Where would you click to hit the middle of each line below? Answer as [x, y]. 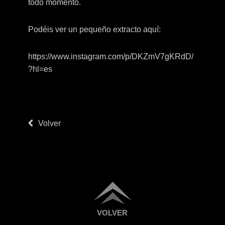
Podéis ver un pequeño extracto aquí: [94, 30]
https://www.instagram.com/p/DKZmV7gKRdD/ [110, 56]
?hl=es [40, 69]
